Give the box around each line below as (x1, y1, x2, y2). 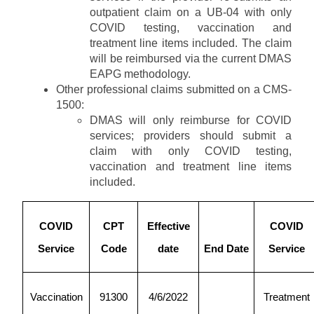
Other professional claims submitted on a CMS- (56, 83, 292, 95)
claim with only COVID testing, (90, 144, 292, 157)
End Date (204, 243, 249, 254)
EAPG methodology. (90, 67, 191, 80)
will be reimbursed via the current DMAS (90, 52, 292, 64)
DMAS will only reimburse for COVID (90, 114, 292, 126)
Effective (146, 220, 190, 232)
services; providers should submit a (90, 129, 292, 142)
